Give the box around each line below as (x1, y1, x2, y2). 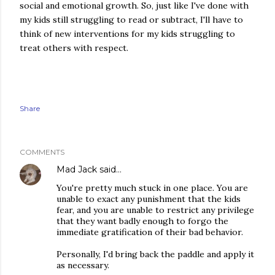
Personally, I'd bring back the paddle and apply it (56, 248, 254, 260)
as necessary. (56, 259, 109, 271)
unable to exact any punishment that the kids (56, 193, 241, 204)
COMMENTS (20, 147, 64, 157)
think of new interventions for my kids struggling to (20, 28, 235, 39)
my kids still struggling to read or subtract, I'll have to (20, 14, 243, 25)
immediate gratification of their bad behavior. (56, 226, 243, 238)
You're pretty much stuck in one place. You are (56, 182, 248, 193)
